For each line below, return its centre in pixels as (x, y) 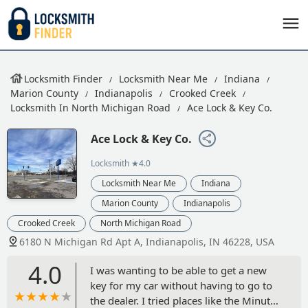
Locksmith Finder (63, 79)
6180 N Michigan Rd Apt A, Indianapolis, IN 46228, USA (147, 241)
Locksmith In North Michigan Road (90, 108)
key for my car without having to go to (181, 285)
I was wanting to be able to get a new (178, 270)
